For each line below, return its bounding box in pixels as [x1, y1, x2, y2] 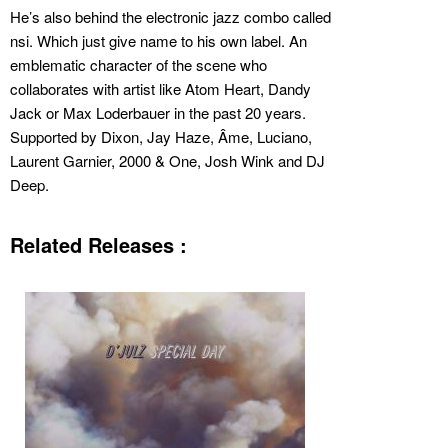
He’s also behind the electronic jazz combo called [10, 5, 331, 27]
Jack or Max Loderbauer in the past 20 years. [10, 101, 306, 123]
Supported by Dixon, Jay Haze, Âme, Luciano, [10, 125, 312, 147]
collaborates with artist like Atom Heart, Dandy [10, 77, 311, 99]
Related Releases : [10, 229, 187, 259]
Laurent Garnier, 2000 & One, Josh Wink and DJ [10, 149, 325, 171]
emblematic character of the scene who [10, 53, 267, 75]
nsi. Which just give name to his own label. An [10, 29, 307, 51]
